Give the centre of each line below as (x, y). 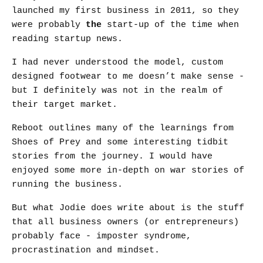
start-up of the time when (170, 25)
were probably (49, 25)
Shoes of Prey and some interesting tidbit (120, 142)
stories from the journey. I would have (112, 156)
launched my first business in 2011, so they (125, 11)
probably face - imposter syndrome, (102, 236)
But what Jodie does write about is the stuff (128, 208)
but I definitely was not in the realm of (117, 91)
